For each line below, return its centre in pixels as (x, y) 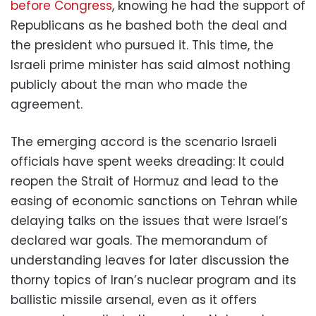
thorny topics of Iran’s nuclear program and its (153, 280)
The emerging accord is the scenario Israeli (144, 141)
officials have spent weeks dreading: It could (147, 161)
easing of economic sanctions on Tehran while (154, 201)
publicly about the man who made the (129, 84)
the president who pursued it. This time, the (142, 45)
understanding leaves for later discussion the (150, 260)
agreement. (47, 104)
